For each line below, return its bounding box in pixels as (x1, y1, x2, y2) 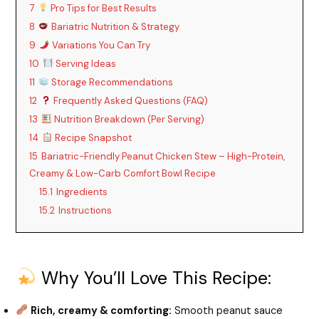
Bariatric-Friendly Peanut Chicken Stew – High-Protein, (41, 150, 286, 162)
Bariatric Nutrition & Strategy (49, 20, 180, 33)
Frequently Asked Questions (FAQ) (51, 94, 209, 107)
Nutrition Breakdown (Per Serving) (52, 113, 205, 125)
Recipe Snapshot (53, 131, 132, 144)
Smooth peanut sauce (172, 303, 283, 318)
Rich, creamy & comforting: (31, 303, 172, 318)
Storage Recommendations (49, 75, 174, 88)
